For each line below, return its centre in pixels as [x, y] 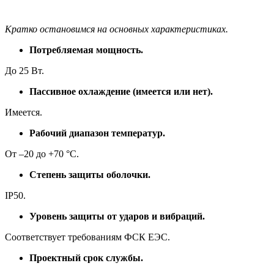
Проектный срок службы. [86, 258]
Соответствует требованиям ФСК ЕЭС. [87, 237]
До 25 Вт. [24, 71]
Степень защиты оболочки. [90, 175]
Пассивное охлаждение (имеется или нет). [121, 92]
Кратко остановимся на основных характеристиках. [117, 29]
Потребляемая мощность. [86, 50]
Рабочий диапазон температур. [97, 133]
